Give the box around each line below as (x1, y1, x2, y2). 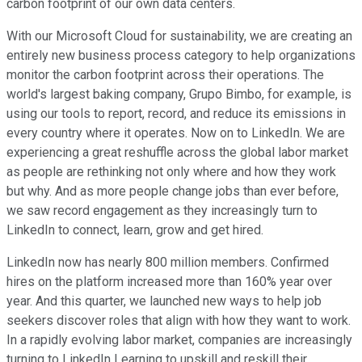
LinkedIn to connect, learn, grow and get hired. (6, 222, 263, 238)
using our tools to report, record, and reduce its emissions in (6, 106, 346, 122)
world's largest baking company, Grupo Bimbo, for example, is (6, 86, 351, 103)
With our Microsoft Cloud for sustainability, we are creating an (6, 28, 352, 44)
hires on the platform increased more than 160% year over (6, 274, 332, 290)
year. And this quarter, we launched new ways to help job (6, 293, 322, 309)
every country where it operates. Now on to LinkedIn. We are (6, 125, 345, 141)
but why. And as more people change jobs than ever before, (6, 183, 339, 200)
